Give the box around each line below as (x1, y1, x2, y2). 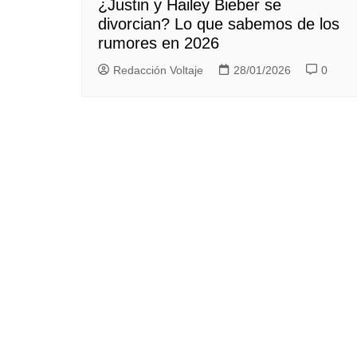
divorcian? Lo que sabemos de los (98, 15, 339, 33)
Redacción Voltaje (113, 64, 203, 77)
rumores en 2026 (98, 34, 219, 53)
